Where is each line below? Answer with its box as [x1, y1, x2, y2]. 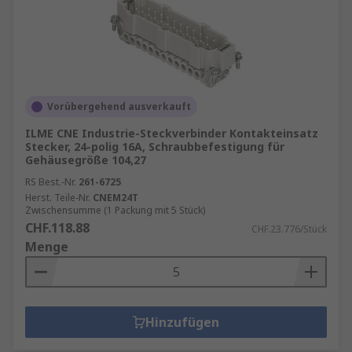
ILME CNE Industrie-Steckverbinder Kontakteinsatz [25, 126, 318, 141]
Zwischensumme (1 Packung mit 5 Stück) [25, 203, 205, 217]
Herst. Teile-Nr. [25, 191, 90, 204]
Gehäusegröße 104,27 [25, 152, 146, 167]
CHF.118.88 [25, 219, 90, 236]
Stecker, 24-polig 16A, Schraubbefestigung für [25, 139, 284, 154]
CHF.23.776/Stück [251, 222, 327, 236]
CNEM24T [93, 191, 138, 204]
